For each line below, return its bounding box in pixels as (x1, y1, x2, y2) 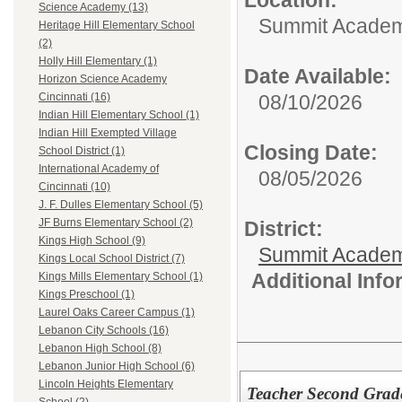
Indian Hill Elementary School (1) (39, 109, 199, 122)
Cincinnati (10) (39, 180, 110, 194)
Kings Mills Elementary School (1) (39, 270, 203, 284)
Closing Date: (244, 141, 378, 165)
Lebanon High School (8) (39, 342, 162, 355)
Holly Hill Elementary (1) (39, 55, 157, 68)
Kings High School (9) (39, 234, 145, 248)
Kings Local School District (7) (39, 252, 185, 266)
